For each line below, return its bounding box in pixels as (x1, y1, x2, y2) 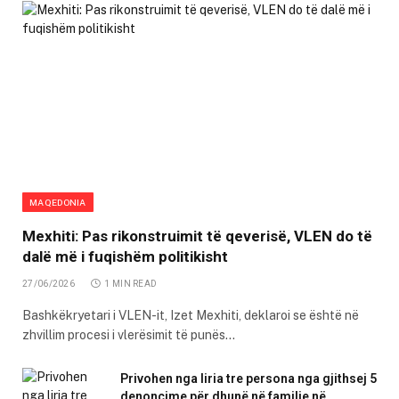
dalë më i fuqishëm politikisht (22, 247, 228, 265)
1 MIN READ (104, 278, 158, 289)
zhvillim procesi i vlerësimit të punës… (22, 327, 235, 342)
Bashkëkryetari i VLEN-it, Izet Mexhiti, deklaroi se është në (22, 307, 359, 322)
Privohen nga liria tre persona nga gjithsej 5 (120, 370, 377, 386)
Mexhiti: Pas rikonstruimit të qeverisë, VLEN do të (22, 226, 372, 245)
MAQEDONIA (29, 196, 86, 208)
